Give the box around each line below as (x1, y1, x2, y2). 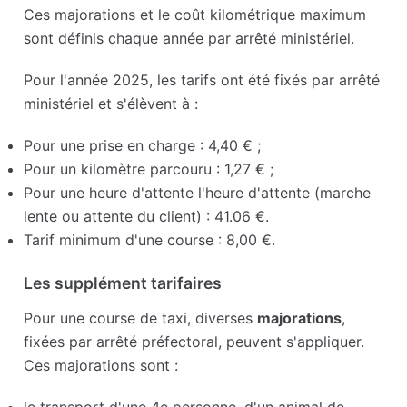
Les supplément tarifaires (24, 273, 223, 293)
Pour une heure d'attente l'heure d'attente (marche (24, 184, 372, 203)
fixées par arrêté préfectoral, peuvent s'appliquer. (24, 333, 365, 352)
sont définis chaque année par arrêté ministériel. (24, 29, 355, 48)
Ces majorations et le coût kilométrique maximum (24, 5, 367, 25)
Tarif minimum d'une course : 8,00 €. (24, 231, 276, 250)
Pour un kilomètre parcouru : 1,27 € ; (24, 160, 274, 179)
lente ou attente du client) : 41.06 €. (24, 207, 270, 226)
